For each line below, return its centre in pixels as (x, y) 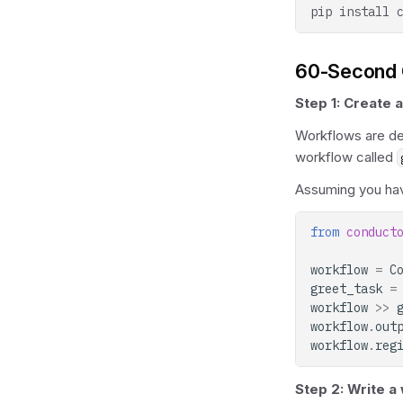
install (364, 12)
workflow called (346, 157)
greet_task (346, 289)
